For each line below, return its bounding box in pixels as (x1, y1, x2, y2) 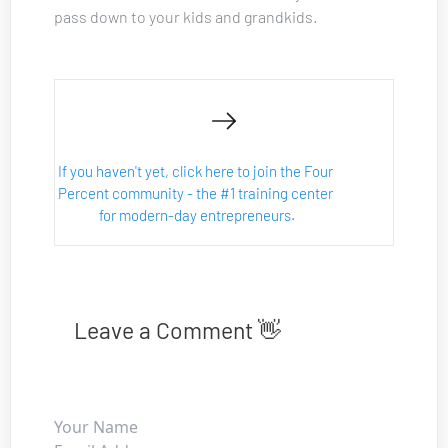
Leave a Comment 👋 (74, 315, 281, 344)
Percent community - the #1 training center (58, 183, 337, 202)
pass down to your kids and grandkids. (54, 6, 317, 26)
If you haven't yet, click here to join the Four (58, 161, 337, 180)
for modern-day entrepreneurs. (99, 205, 296, 224)
